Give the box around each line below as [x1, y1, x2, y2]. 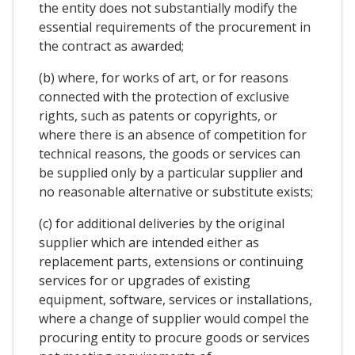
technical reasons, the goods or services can [39, 145, 300, 163]
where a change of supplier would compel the [39, 310, 309, 328]
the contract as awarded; [39, 37, 184, 55]
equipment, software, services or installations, [39, 291, 312, 309]
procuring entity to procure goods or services [39, 329, 310, 347]
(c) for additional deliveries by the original [39, 215, 284, 233]
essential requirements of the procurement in [39, 18, 311, 36]
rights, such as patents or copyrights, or [39, 107, 277, 125]
